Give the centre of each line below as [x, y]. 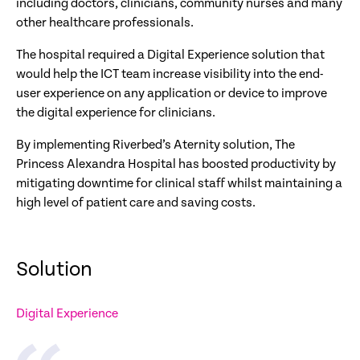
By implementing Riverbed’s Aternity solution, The [155, 145]
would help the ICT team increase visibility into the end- [170, 75]
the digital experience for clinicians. [116, 113]
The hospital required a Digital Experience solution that [170, 55]
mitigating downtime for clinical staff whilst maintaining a [179, 184]
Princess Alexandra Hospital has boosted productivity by [176, 165]
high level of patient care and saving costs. [136, 203]
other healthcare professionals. [105, 23]
